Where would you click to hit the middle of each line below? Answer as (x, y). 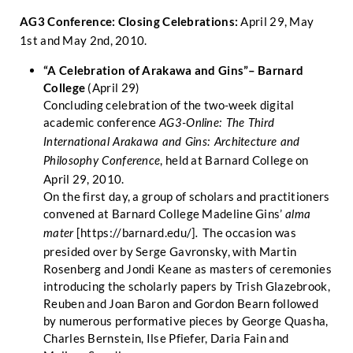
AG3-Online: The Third (217, 123)
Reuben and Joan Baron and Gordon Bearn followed (181, 303)
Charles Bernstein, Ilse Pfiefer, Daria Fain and (166, 338)
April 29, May (276, 21)
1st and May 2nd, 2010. (84, 40)
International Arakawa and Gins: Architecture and (172, 142)
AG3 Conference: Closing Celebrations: (129, 21)
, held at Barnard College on (234, 160)
